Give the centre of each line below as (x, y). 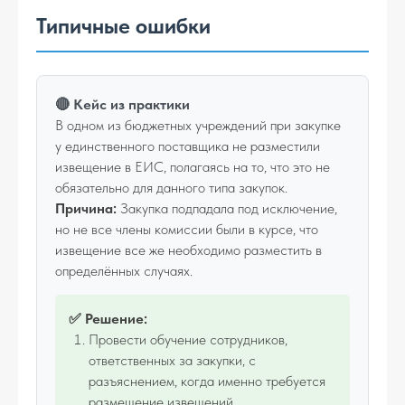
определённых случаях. (124, 271)
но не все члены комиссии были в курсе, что (187, 229)
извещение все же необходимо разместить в (188, 250)
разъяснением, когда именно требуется (207, 381)
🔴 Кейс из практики (122, 104)
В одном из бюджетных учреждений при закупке (198, 125)
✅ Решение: (108, 319)
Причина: (86, 208)
